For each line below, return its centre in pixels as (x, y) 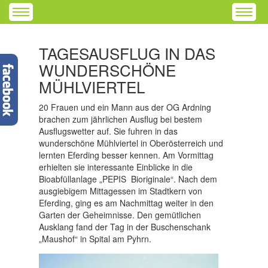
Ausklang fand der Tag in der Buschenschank (125, 227)
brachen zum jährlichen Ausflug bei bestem (121, 119)
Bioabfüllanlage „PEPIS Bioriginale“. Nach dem (128, 179)
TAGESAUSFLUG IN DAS (127, 53)
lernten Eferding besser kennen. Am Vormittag (126, 155)
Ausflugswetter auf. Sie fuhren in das (108, 131)
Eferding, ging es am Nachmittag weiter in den (126, 203)
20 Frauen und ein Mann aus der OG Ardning (125, 107)
